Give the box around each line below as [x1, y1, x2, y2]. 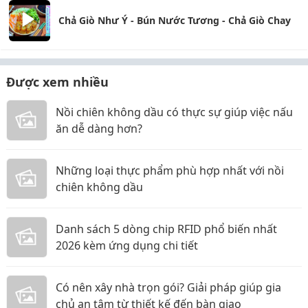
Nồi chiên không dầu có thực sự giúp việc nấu [56, 104, 293, 120]
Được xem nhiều [6, 74, 109, 90]
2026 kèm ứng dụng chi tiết [56, 238, 198, 253]
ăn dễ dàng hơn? [56, 121, 142, 136]
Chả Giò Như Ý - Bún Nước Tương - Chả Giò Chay [58, 14, 291, 27]
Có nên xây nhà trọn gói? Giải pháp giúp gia [56, 280, 281, 295]
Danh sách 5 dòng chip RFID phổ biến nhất [56, 221, 277, 236]
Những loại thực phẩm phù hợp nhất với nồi [56, 163, 284, 178]
